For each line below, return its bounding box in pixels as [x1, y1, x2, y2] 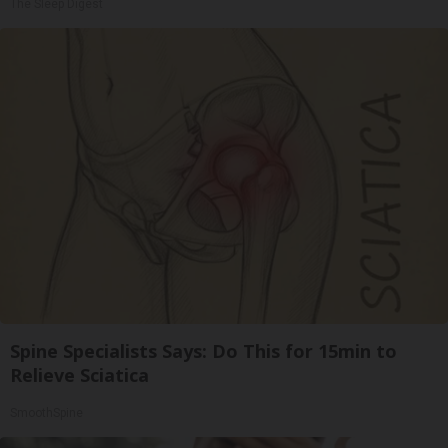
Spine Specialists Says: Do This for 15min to [10, 339, 397, 364]
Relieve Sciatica [10, 363, 149, 388]
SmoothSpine [10, 406, 83, 421]
